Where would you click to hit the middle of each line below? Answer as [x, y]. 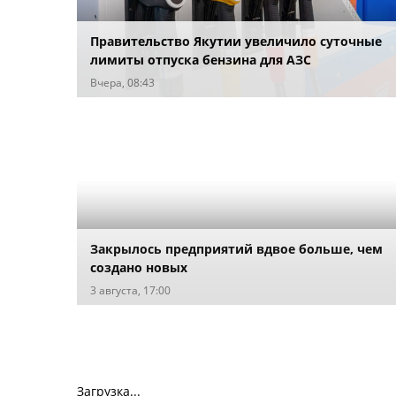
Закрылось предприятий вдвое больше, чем [236, 248]
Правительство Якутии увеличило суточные [236, 41]
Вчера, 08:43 [122, 82]
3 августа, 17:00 [130, 290]
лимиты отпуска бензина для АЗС [201, 59]
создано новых [139, 267]
